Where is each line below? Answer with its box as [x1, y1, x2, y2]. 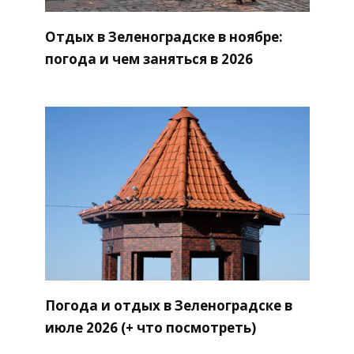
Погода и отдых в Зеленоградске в [44, 296, 292, 314]
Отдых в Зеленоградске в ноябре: [44, 27, 283, 46]
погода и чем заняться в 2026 [44, 49, 253, 68]
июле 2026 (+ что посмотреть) [44, 318, 256, 337]
